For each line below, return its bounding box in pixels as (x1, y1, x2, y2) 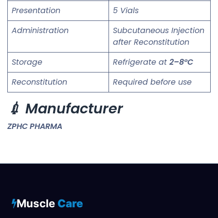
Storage (12, 56, 42, 68)
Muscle (17, 197, 57, 210)
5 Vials (113, 4, 139, 16)
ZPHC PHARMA (7, 120, 62, 132)
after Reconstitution (113, 36, 189, 48)
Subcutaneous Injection (113, 24, 204, 36)
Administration (12, 24, 69, 36)
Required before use (113, 76, 192, 88)
